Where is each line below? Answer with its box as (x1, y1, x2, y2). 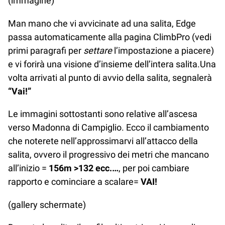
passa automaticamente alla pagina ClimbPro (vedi (8, 31, 211, 42)
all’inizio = (8, 163, 49, 174)
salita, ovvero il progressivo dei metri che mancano (8, 149, 209, 160)
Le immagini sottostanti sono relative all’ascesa (8, 108, 197, 120)
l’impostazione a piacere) (112, 45, 214, 56)
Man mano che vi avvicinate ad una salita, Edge (8, 18, 196, 29)
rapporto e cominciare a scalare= (8, 176, 141, 187)
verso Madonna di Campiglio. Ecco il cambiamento (8, 122, 209, 133)
